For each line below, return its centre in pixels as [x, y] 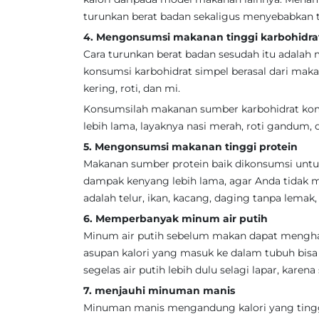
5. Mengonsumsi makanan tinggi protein [190, 147]
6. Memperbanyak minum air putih [176, 219]
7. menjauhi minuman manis [159, 291]
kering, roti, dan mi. [132, 88]
